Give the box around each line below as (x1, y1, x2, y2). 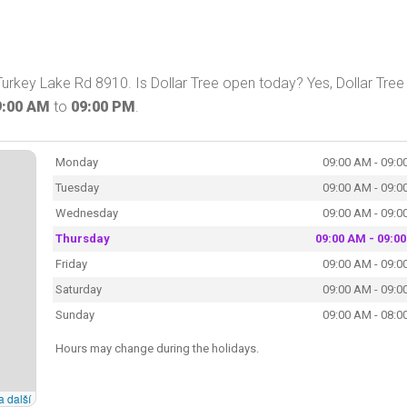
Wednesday (55, 205, 118, 220)
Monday (55, 154, 98, 169)
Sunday (55, 307, 94, 322)
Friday (55, 256, 87, 271)
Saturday (55, 282, 102, 296)
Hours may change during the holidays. (55, 341, 259, 355)
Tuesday (55, 180, 99, 194)
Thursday (55, 231, 110, 245)
